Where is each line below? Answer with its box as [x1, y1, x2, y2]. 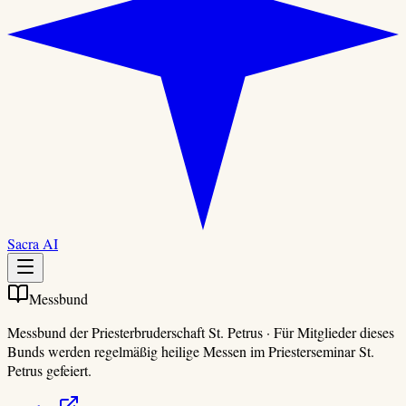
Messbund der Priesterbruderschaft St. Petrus [7, 323, 263, 342]
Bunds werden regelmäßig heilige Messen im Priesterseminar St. [7, 342, 374, 361]
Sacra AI [7, 234, 58, 253]
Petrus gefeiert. [7, 361, 92, 380]
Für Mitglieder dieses [274, 323, 394, 342]
